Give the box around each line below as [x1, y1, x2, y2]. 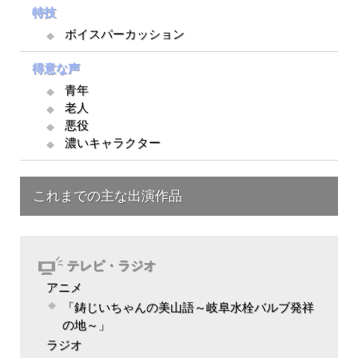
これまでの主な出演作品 [33, 189, 182, 204]
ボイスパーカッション [65, 28, 185, 41]
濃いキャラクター [65, 137, 161, 149]
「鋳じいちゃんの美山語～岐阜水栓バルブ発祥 [62, 301, 314, 314]
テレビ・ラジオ [66, 259, 156, 272]
